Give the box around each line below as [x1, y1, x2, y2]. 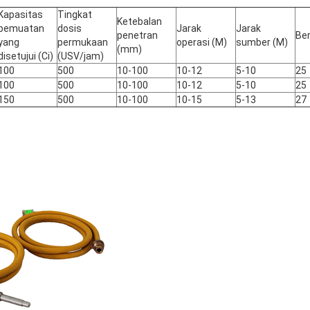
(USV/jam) [57, 51, 104, 62]
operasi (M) [176, 37, 227, 48]
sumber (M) [236, 37, 288, 48]
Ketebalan [117, 16, 162, 28]
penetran [117, 30, 158, 42]
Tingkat [57, 9, 92, 21]
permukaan [57, 37, 108, 48]
